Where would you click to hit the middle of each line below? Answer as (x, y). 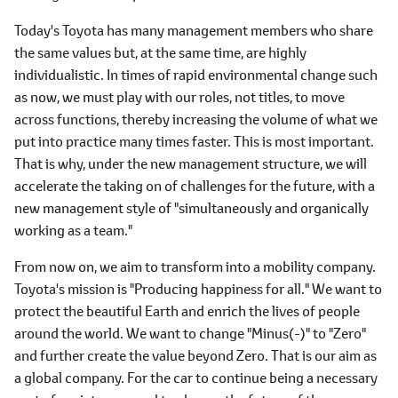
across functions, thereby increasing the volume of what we (196, 119)
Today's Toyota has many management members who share (194, 30)
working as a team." (73, 230)
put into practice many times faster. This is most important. (194, 141)
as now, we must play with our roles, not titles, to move (179, 96)
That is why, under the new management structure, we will (191, 163)
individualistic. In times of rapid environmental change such (196, 74)
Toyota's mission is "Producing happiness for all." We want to (198, 288)
